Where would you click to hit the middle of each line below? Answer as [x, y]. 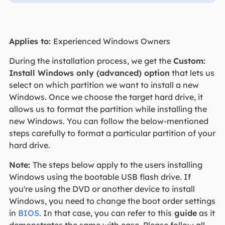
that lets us [192, 73]
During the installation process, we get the [91, 61]
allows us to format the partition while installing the [108, 109]
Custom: [189, 61]
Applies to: [31, 41]
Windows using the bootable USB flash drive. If [100, 177]
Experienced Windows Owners [111, 41]
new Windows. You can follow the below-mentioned [108, 121]
